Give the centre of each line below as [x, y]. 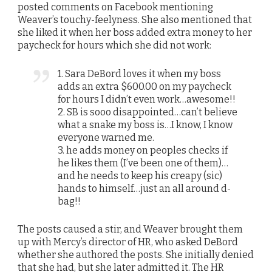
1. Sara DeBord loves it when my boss [140, 73]
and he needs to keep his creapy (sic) [140, 175]
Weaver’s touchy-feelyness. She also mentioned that [135, 20]
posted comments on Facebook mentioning [115, 7]
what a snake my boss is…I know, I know [145, 124]
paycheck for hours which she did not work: [114, 46]
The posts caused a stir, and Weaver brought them [130, 229]
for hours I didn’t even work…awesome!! [147, 99]
